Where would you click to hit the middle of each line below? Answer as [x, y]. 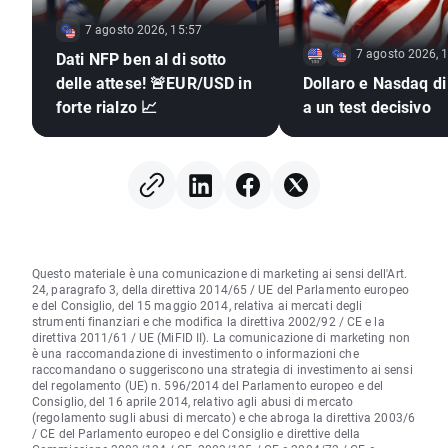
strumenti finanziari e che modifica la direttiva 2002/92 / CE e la [208, 321]
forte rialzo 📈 [107, 107]
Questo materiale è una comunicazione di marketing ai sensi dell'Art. [219, 273]
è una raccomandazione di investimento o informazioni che [195, 353]
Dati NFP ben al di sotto [141, 59]
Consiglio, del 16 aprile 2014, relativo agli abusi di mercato [193, 401]
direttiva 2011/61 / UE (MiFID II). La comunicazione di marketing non [221, 337]
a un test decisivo [367, 107]
